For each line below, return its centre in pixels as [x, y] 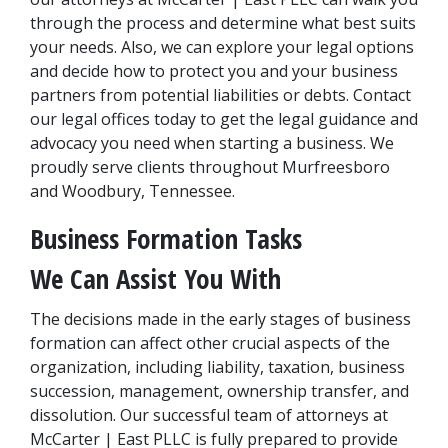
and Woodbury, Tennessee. [132, 191]
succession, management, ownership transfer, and [219, 391]
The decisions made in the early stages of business [220, 319]
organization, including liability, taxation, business [217, 367]
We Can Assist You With [155, 278]
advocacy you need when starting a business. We [212, 143]
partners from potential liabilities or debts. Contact [220, 95]
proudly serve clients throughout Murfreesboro [210, 167]
